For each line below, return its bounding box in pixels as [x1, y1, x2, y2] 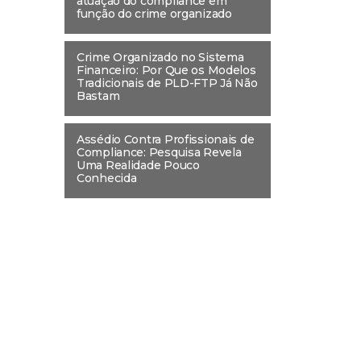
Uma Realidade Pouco [77, 157, 200, 172]
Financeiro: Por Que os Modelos [77, 62, 256, 77]
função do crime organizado [77, 6, 232, 21]
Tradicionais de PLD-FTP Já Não [77, 75, 258, 90]
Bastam [77, 88, 120, 103]
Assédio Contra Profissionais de [77, 131, 255, 147]
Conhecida [77, 170, 137, 185]
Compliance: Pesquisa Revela [77, 144, 242, 160]
